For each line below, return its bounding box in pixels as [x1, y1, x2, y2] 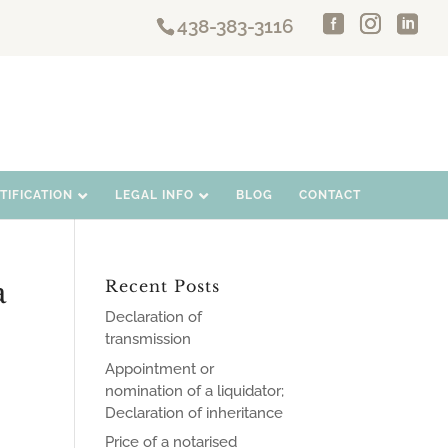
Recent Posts [105, 276, 221, 296]
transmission [105, 330, 192, 348]
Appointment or [105, 359, 215, 378]
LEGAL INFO [115, 188, 194, 202]
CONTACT [299, 188, 361, 202]
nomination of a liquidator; [105, 381, 285, 400]
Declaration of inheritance [105, 403, 284, 422]
